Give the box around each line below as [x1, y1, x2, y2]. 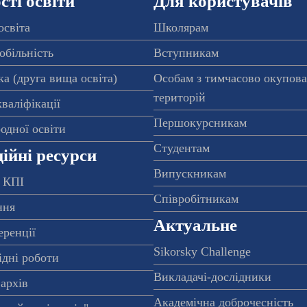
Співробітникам [153, 192, 238, 206]
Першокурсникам [153, 116, 247, 130]
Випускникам [153, 167, 226, 181]
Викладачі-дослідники [153, 270, 271, 284]
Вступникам [153, 46, 219, 60]
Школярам [153, 21, 208, 35]
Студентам [153, 141, 210, 156]
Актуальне [153, 216, 237, 235]
